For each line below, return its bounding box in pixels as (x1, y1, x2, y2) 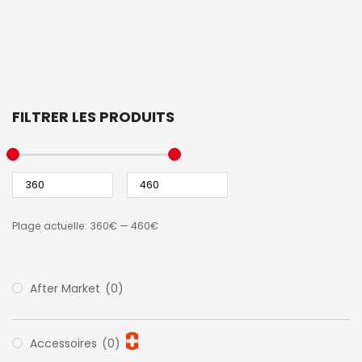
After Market (30, 280, 103, 297)
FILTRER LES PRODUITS (12, 106, 175, 127)
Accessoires (30, 335, 100, 351)
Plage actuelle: (12, 218, 90, 233)
